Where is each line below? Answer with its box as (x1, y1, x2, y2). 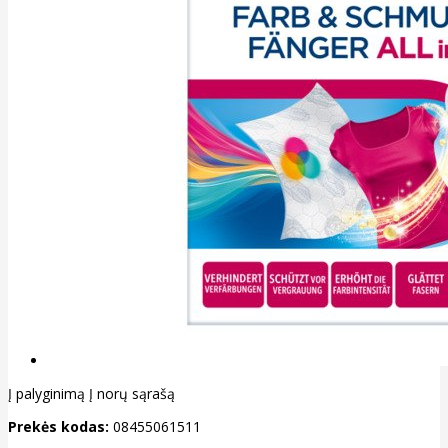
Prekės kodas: (8, 417, 109, 437)
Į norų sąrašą (89, 384, 175, 404)
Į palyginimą (8, 384, 85, 404)
